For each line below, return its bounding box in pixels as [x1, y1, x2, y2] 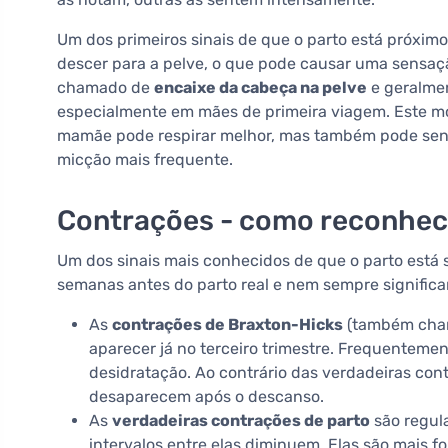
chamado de [57, 78, 154, 98]
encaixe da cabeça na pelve [154, 78, 367, 98]
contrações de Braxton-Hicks [112, 315, 343, 335]
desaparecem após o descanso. [89, 387, 324, 407]
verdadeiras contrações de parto [112, 411, 370, 431]
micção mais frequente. [57, 150, 233, 170]
